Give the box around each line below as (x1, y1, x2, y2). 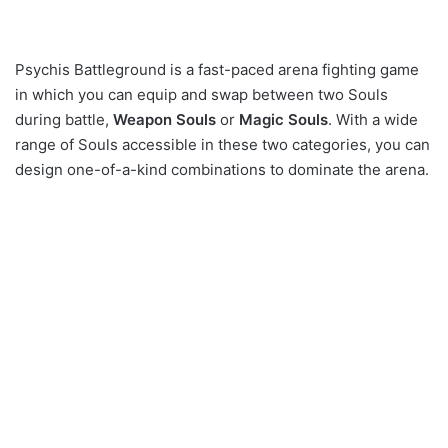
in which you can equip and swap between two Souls (15, 85, 388, 105)
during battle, (15, 110, 113, 130)
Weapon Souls (113, 110, 216, 130)
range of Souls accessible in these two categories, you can (15, 135, 430, 155)
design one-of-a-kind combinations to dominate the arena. (15, 160, 429, 180)
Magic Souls (239, 110, 328, 130)
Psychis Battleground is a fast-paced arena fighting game (15, 60, 419, 80)
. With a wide (328, 110, 418, 130)
